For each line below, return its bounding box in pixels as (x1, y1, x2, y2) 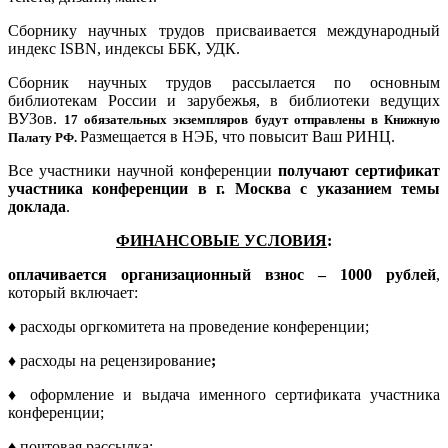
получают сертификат (278, 161, 440, 179)
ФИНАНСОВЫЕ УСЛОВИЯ (116, 231, 327, 249)
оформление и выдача (30, 385, 190, 403)
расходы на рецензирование (20, 351, 211, 369)
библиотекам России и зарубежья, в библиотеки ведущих (8, 91, 440, 109)
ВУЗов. (8, 109, 65, 127)
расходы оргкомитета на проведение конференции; (16, 317, 369, 335)
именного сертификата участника (198, 385, 441, 403)
